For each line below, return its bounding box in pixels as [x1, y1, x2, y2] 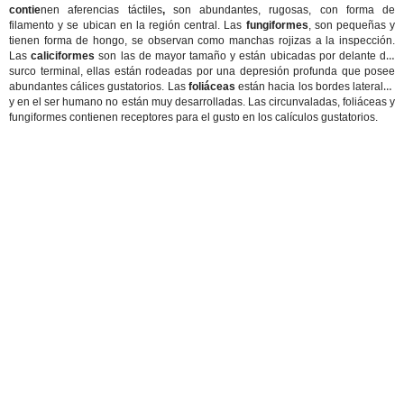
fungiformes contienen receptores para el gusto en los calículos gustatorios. [9, 111, 378, 124]
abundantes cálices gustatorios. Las [9, 80, 188, 93]
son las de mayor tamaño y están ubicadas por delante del [95, 50, 396, 62]
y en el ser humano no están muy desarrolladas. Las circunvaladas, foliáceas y [9, 96, 395, 108]
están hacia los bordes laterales [234, 80, 396, 93]
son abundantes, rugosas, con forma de [172, 4, 395, 16]
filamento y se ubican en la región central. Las [9, 19, 246, 32]
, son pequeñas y [308, 19, 395, 32]
